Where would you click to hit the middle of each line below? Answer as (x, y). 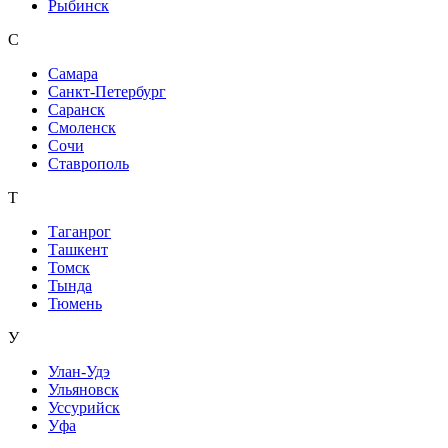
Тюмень (75, 304)
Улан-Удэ (79, 372)
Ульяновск (83, 390)
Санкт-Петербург (107, 92)
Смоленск (82, 128)
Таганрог (79, 232)
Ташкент (78, 250)
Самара (73, 74)
